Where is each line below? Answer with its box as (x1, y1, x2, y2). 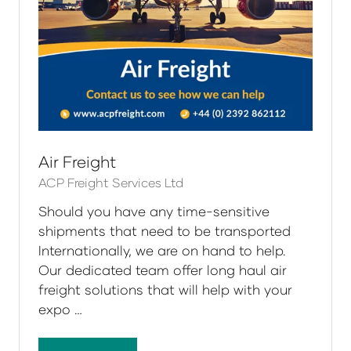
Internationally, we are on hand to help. (38, 242, 286, 259)
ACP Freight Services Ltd (38, 175, 183, 190)
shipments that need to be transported (38, 223, 291, 240)
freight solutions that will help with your (38, 281, 292, 299)
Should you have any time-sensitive (38, 203, 270, 220)
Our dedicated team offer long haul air (38, 262, 287, 279)
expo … (38, 301, 82, 318)
